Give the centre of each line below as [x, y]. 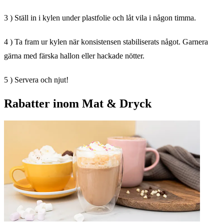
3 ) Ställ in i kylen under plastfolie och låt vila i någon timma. [100, 17]
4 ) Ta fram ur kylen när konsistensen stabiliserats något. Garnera [106, 41]
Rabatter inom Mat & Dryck [78, 103]
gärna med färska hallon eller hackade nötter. [74, 55]
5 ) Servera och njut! [36, 79]
